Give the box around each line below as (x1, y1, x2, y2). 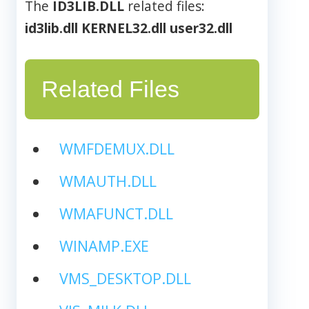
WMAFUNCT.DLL (59, 203, 173, 223)
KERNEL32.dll (81, 18, 166, 37)
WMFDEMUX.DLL (59, 138, 175, 159)
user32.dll (170, 18, 232, 37)
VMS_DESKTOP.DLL (59, 268, 191, 288)
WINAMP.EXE (59, 235, 149, 256)
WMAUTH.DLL (59, 170, 157, 191)
